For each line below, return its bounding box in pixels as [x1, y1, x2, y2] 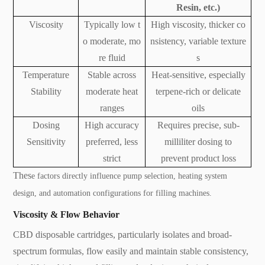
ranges [99, 102, 124, 113]
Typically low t [83, 19, 140, 30]
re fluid [98, 52, 125, 63]
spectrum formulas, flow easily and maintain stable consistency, [13, 245, 249, 256]
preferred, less [86, 136, 138, 147]
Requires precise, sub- [157, 119, 240, 130]
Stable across [88, 69, 137, 80]
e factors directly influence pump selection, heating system [31, 171, 228, 180]
